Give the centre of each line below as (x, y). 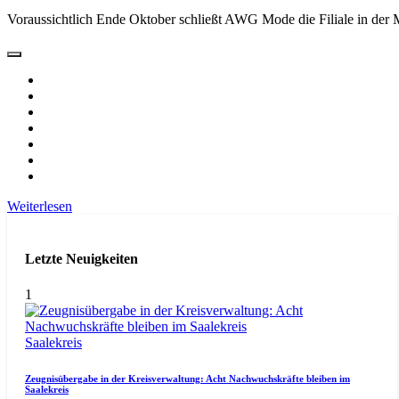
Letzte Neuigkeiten (81, 259)
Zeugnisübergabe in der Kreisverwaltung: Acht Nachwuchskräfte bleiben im (187, 378)
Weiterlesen (40, 207)
